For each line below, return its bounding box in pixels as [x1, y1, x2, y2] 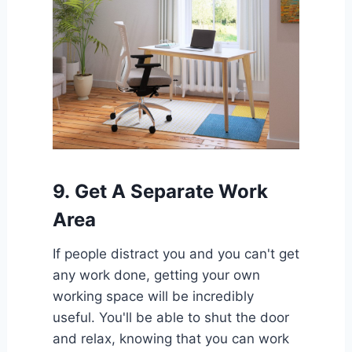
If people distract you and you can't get [52, 245, 299, 262]
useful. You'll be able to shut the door [52, 309, 289, 325]
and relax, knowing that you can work [52, 330, 289, 346]
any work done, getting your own [52, 266, 260, 283]
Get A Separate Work [74, 179, 268, 203]
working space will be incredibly [52, 288, 254, 304]
